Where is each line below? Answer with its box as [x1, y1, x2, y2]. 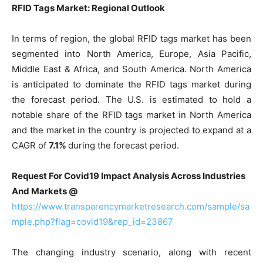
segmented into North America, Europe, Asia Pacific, [12, 48, 251, 59]
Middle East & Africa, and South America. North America [12, 63, 251, 75]
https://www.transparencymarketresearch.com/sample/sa [12, 200, 249, 212]
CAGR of [12, 139, 49, 151]
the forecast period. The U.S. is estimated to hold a [12, 93, 251, 105]
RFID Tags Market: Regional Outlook [12, 2, 165, 14]
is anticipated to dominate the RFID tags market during [12, 78, 251, 90]
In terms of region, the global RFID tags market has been [12, 32, 251, 44]
